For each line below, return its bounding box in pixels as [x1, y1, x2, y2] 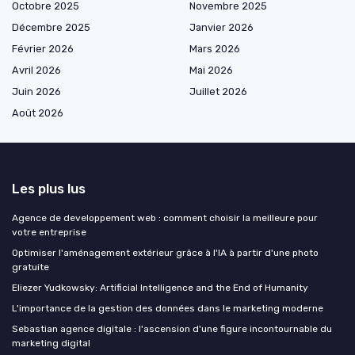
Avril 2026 [12, 64, 61, 77]
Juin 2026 [12, 86, 61, 98]
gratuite [12, 261, 49, 273]
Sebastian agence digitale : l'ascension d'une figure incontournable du [12, 323, 332, 335]
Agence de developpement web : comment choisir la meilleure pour [12, 212, 318, 224]
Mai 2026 [189, 64, 233, 77]
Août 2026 [12, 107, 63, 120]
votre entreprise [12, 227, 86, 239]
